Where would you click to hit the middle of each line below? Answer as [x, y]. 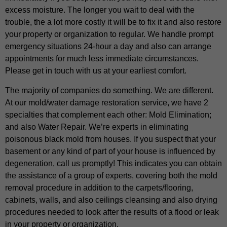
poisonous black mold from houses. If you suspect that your [110, 139]
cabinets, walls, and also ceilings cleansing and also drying [111, 200]
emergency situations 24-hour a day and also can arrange [108, 47]
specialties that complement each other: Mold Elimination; [108, 115]
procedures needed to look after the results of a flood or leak [112, 212]
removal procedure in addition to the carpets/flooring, [99, 187]
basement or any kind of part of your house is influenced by [110, 151]
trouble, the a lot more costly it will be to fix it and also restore [113, 22]
